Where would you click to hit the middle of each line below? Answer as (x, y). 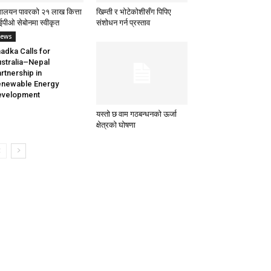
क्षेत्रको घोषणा (116, 125)
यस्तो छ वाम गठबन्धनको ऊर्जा (136, 114)
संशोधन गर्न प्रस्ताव (123, 23)
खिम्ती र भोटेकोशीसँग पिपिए (133, 12)
